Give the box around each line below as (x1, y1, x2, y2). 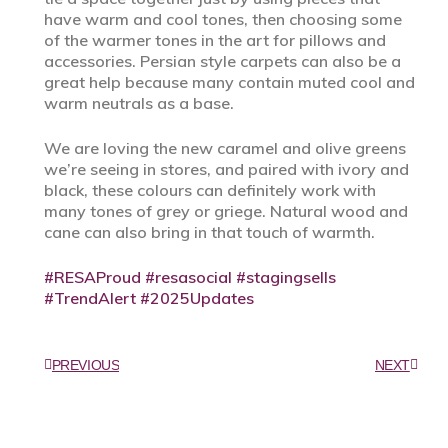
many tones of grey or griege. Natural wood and (43, 201, 408, 222)
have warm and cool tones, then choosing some (43, 9, 402, 30)
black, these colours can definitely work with (43, 180, 376, 201)
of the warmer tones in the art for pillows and (43, 30, 386, 51)
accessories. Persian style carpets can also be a (43, 51, 401, 72)
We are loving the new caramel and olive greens (43, 138, 406, 159)
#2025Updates (135, 288, 254, 309)
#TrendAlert (43, 288, 136, 309)
